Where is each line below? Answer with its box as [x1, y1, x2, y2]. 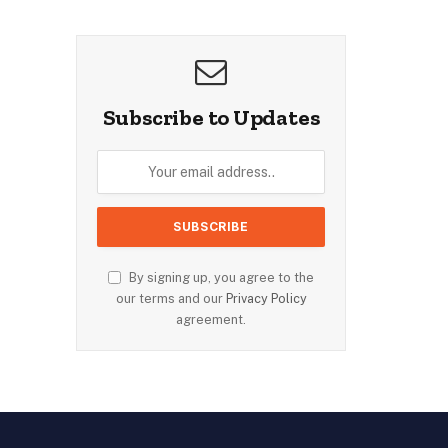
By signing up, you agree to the [126, 269, 314, 285]
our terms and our [115, 290, 226, 306]
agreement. [176, 311, 246, 327]
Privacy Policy [225, 290, 307, 306]
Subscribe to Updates [102, 103, 320, 131]
